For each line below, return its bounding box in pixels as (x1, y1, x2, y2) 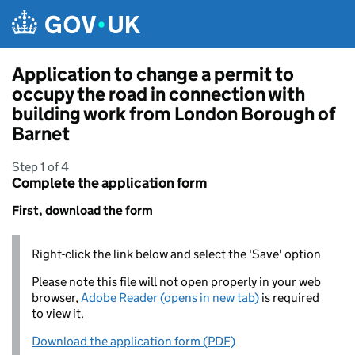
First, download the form (12, 203, 153, 218)
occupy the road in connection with (12, 82, 305, 105)
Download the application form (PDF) (32, 334, 235, 349)
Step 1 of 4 (12, 159, 69, 174)
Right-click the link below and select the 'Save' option (32, 246, 321, 261)
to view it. (32, 306, 84, 321)
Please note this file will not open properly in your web (32, 274, 321, 289)
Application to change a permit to (12, 63, 294, 86)
